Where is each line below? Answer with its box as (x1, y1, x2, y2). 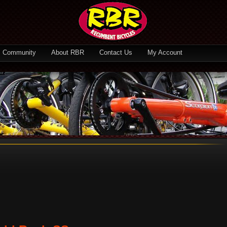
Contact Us (99, 49, 132, 56)
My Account (147, 49, 182, 56)
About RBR (51, 49, 84, 56)
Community (3, 49, 36, 56)
